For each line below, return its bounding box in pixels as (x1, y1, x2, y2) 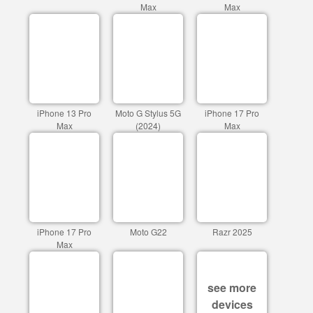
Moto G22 (129, 226, 167, 238)
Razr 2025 (212, 226, 252, 238)
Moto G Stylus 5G (115, 107, 181, 119)
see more (208, 279, 256, 296)
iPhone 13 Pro (37, 107, 92, 119)
